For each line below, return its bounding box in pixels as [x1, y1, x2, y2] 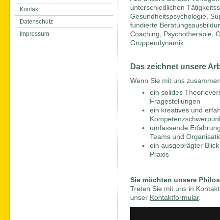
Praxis [150, 151, 169, 158]
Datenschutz [20, 18, 53, 25]
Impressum [20, 30, 49, 37]
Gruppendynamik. [130, 39, 186, 47]
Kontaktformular [150, 194, 199, 201]
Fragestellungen [150, 98, 200, 105]
